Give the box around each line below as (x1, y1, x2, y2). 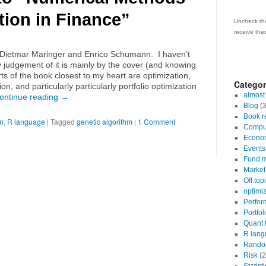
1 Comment (138, 116, 175, 126)
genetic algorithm (77, 116, 132, 126)
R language (7, 116, 45, 126)
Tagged (50, 116, 75, 126)
